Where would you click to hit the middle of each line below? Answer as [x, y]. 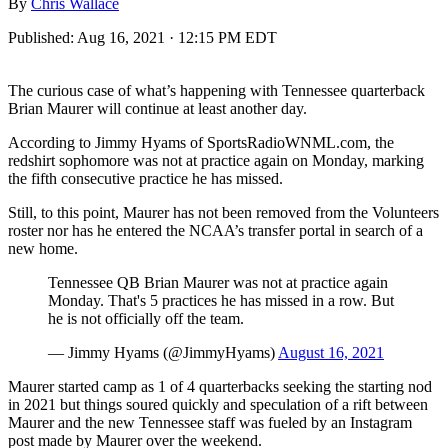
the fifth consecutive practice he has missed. [145, 178]
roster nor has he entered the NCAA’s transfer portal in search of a [215, 230]
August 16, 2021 [331, 352]
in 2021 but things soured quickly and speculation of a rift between [218, 404]
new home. [43, 248]
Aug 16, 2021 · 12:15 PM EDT [177, 37]
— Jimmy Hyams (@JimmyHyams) [163, 352]
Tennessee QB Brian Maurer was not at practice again [218, 282]
